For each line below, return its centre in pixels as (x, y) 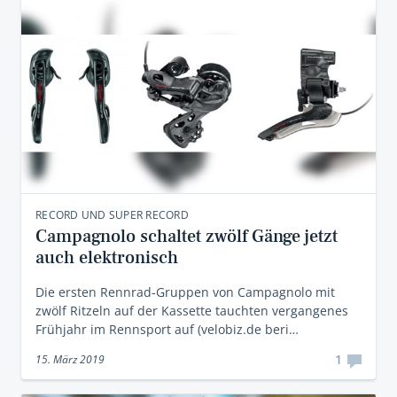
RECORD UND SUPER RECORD (112, 215)
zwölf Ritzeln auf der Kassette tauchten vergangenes (192, 311)
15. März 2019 (70, 359)
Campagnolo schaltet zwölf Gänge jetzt (187, 237)
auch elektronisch (107, 258)
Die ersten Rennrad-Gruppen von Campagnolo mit (185, 292)
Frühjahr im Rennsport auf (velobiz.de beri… (167, 329)
